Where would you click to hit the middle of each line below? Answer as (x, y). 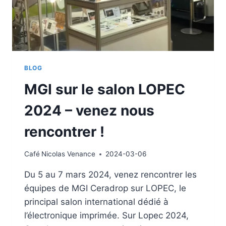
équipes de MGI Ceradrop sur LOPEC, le (105, 188)
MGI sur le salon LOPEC (105, 89)
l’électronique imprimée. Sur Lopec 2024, (106, 216)
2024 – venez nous (89, 110)
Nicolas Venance (69, 154)
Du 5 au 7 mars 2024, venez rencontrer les (110, 175)
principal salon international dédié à (96, 202)
